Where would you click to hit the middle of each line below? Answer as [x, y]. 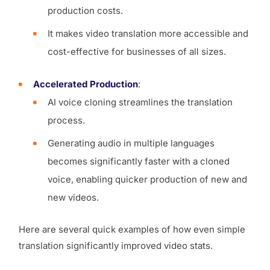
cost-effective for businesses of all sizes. [137, 52]
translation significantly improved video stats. [116, 246]
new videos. [73, 198]
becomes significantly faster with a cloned [139, 162]
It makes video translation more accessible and [148, 34]
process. [66, 121]
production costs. [85, 11]
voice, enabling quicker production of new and [147, 180]
